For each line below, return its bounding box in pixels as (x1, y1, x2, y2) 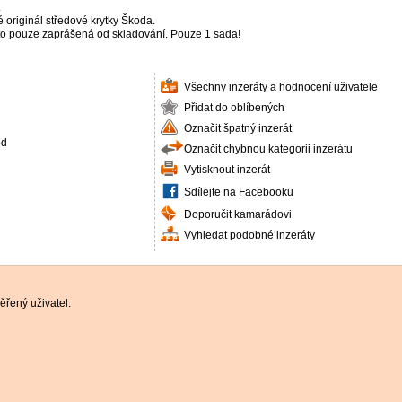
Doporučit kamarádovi (184, 208, 292, 221)
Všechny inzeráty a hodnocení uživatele (184, 81, 378, 93)
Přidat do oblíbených (184, 101, 284, 114)
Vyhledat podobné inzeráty (184, 229, 315, 241)
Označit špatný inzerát (184, 122, 292, 135)
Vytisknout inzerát (184, 163, 270, 176)
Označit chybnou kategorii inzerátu (184, 143, 353, 155)
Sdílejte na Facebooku (184, 186, 293, 198)
